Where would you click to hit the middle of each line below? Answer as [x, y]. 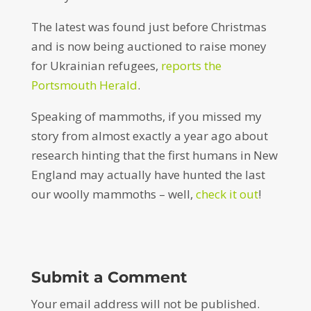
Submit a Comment [109, 277]
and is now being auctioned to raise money [149, 46]
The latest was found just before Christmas [149, 27]
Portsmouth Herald [84, 85]
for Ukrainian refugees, [96, 66]
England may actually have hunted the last [148, 175]
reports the [191, 66]
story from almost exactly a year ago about [149, 136]
